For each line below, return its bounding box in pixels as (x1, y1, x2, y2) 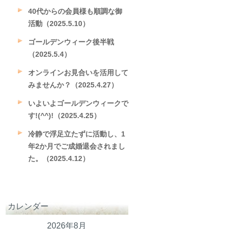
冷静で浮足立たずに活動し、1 (28, 129, 125, 138)
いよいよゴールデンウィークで (28, 99, 128, 107)
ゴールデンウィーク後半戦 (28, 37, 114, 46)
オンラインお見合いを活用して (28, 68, 128, 77)
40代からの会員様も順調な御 (28, 7, 122, 15)
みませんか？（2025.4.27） (28, 80, 118, 89)
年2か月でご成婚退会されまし (28, 142, 125, 150)
